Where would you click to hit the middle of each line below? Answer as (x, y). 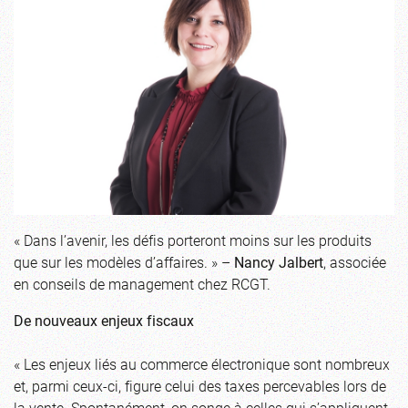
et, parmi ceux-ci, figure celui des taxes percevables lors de (200, 385)
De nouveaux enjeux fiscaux (104, 320)
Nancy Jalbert (279, 261)
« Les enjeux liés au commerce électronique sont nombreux (202, 363)
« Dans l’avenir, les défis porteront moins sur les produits (193, 240)
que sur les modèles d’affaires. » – (124, 261)
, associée (355, 261)
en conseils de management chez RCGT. (142, 283)
